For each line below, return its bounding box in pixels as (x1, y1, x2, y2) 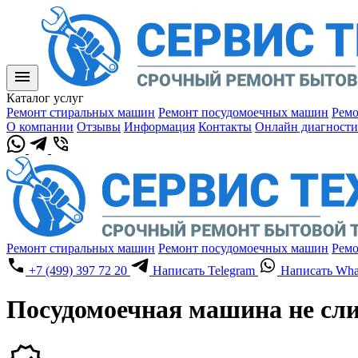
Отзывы (77, 120, 121, 133)
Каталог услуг (6, 91, 84, 105)
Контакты (198, 120, 252, 133)
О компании (6, 120, 74, 133)
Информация (124, 120, 195, 133)
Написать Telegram (153, 264, 255, 277)
